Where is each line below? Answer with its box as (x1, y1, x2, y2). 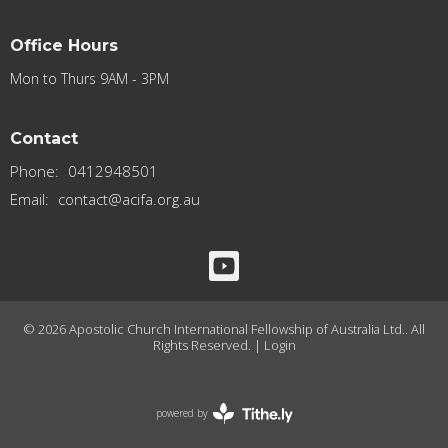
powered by (155, 406, 208, 421)
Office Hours (10, 36, 118, 56)
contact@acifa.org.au (58, 189, 200, 210)
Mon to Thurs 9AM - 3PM (10, 68, 169, 88)
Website (222, 412, 259, 427)
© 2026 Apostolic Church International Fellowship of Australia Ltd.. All (23, 320, 425, 339)
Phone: (10, 161, 63, 182)
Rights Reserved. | (152, 336, 264, 355)
